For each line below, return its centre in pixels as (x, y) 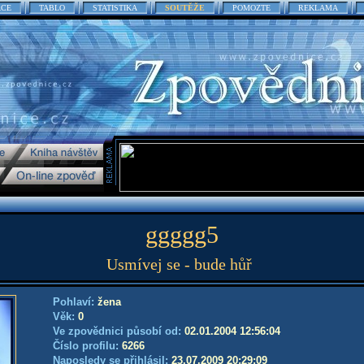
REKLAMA (318, 8)
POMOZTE (251, 8)
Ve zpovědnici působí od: (119, 331)
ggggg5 (182, 234)
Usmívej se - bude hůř (179, 264)
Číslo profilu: (87, 346)
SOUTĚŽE (185, 8)
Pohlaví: (75, 302)
